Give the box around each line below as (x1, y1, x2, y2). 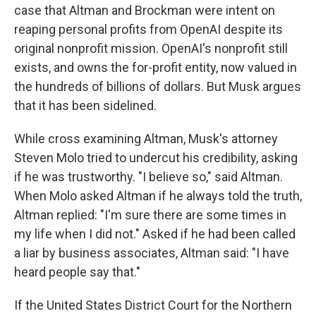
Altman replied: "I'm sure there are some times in (14, 207, 286, 222)
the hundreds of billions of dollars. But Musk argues (14, 78, 301, 94)
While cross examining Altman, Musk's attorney (14, 130, 278, 146)
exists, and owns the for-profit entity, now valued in (14, 59, 297, 75)
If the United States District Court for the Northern (14, 297, 292, 312)
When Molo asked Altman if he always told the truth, (14, 188, 302, 203)
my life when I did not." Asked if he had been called (14, 226, 296, 241)
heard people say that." (14, 264, 140, 279)
